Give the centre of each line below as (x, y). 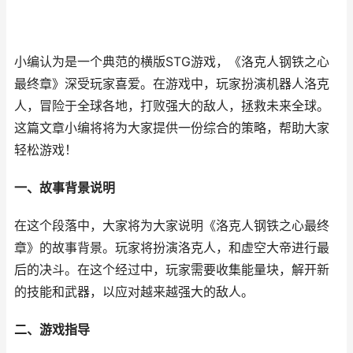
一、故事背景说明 (65, 188)
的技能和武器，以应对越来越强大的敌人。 (134, 292)
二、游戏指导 (52, 330)
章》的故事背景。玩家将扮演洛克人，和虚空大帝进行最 (172, 248)
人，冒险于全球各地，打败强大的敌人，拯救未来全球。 (172, 106)
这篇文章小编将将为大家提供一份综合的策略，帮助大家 (172, 128)
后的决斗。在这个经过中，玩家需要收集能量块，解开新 (172, 270)
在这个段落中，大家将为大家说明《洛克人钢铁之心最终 (172, 226)
